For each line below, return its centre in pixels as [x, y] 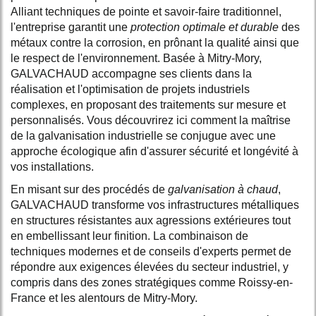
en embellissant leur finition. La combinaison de [129, 236]
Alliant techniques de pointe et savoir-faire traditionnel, [146, 11]
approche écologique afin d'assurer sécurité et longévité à [154, 151]
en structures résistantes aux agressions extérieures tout [151, 220]
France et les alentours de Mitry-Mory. [104, 298]
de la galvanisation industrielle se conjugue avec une [143, 135]
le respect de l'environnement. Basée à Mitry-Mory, [136, 58]
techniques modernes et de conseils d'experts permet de [151, 251]
